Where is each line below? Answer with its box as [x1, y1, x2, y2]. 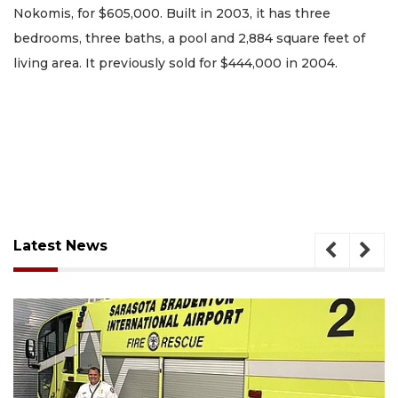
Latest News [13, 237, 107, 255]
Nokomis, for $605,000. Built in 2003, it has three [13, 5, 330, 22]
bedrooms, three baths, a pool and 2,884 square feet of [13, 30, 365, 47]
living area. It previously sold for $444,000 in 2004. [13, 55, 338, 72]
